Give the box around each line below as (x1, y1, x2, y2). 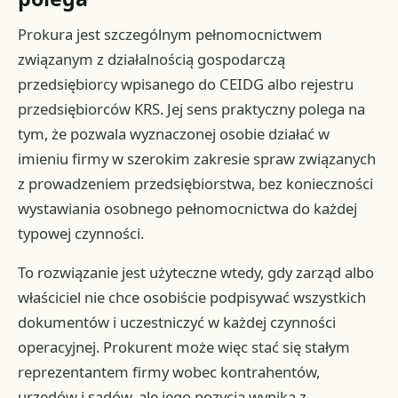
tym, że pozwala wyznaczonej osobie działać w (18, 123, 330, 144)
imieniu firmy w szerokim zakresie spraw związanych (18, 147, 377, 169)
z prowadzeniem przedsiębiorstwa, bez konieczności (18, 172, 374, 194)
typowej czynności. (18, 222, 145, 243)
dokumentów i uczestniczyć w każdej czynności (18, 311, 337, 332)
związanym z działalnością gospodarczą (18, 48, 286, 69)
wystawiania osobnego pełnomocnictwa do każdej (18, 197, 358, 219)
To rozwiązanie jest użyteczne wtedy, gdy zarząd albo (18, 261, 375, 283)
